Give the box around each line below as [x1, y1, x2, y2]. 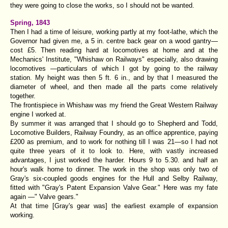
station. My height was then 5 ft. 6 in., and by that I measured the [10, 73, 218, 81]
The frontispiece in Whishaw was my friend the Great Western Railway [10, 101, 218, 109]
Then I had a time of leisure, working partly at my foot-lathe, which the [10, 27, 218, 36]
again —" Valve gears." [10, 192, 78, 201]
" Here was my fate [158, 183, 218, 191]
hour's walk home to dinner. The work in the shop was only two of [10, 165, 218, 173]
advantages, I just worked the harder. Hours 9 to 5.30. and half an [10, 156, 218, 164]
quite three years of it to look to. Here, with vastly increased [10, 147, 218, 155]
